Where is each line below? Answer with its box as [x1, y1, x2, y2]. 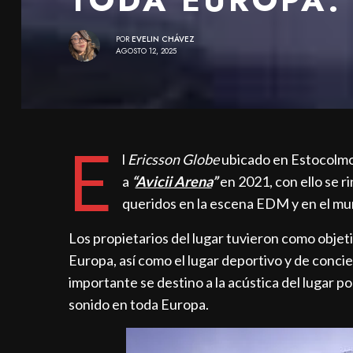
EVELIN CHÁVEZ [132, 33, 195, 46]
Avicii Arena [135, 172, 212, 190]
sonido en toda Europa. [69, 295, 210, 313]
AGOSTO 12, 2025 [116, 45, 176, 58]
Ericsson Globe [127, 150, 219, 168]
